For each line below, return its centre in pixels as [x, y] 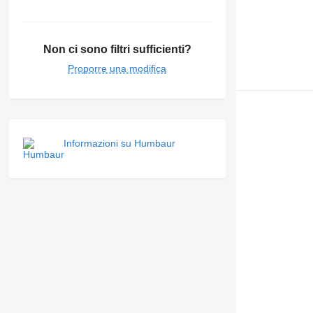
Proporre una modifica [117, 68]
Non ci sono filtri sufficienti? [117, 49]
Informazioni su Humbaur [119, 143]
